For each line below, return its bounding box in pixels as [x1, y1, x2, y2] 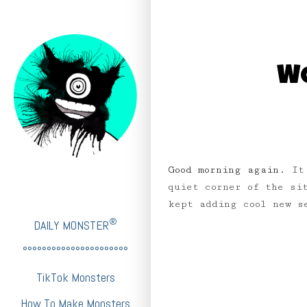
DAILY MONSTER [34, 217, 109, 233]
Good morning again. [168, 164, 292, 175]
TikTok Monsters [36, 269, 115, 285]
